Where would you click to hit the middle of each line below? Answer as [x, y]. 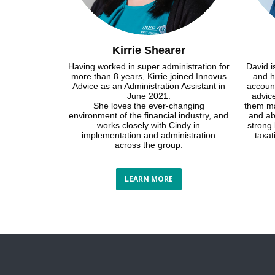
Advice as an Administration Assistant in [149, 86]
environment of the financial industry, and [149, 116]
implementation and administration [149, 135]
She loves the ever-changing [149, 106]
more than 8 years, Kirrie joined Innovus [149, 76]
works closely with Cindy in [149, 126]
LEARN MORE [149, 179]
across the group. [149, 145]
